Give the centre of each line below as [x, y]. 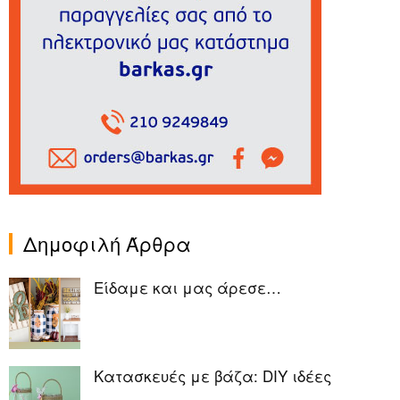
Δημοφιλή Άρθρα [107, 243]
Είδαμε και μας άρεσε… [187, 287]
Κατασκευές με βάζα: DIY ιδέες [212, 375]
